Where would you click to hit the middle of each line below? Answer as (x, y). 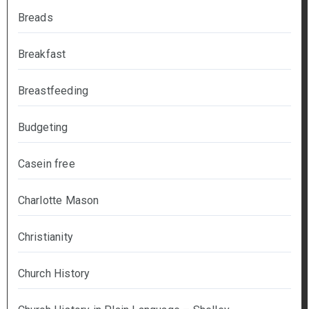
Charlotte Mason (58, 200)
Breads (35, 17)
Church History (54, 273)
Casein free (46, 163)
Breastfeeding (53, 90)
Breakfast (42, 54)
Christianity (45, 237)
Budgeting (43, 127)
